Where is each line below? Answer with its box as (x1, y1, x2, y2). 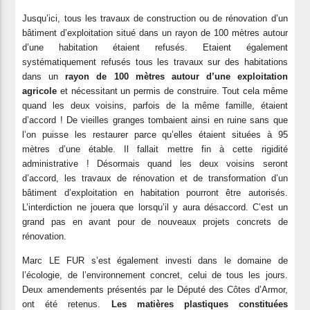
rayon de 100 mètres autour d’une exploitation (65, 71, 288, 82)
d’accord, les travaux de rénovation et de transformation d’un (22, 172, 288, 183)
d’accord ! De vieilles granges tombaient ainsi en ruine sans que (22, 114, 288, 125)
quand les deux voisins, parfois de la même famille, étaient (22, 100, 288, 111)
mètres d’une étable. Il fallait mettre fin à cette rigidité (22, 143, 288, 154)
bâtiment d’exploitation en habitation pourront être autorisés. (22, 187, 288, 198)
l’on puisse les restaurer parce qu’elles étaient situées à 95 (22, 129, 288, 140)
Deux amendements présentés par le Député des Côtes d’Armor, (22, 284, 288, 295)
